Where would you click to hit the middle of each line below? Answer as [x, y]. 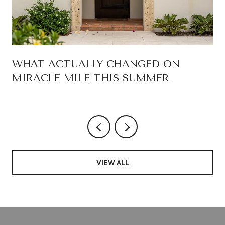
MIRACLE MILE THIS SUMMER [91, 78]
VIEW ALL [113, 162]
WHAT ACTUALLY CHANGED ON [96, 64]
